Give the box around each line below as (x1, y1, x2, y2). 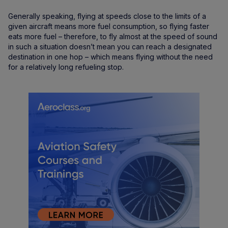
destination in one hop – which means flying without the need (8, 52, 213, 62)
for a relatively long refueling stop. (8, 63, 124, 72)
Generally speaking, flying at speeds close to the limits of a (8, 12, 206, 21)
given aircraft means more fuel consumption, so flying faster (8, 22, 209, 31)
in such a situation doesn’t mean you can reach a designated (8, 42, 212, 51)
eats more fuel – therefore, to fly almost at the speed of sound (8, 32, 217, 41)
